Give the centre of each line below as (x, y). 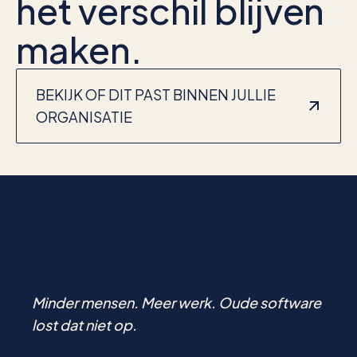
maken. (79, 49)
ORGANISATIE (84, 117)
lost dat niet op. (84, 324)
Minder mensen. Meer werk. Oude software (177, 302)
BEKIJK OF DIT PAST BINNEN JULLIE (156, 94)
